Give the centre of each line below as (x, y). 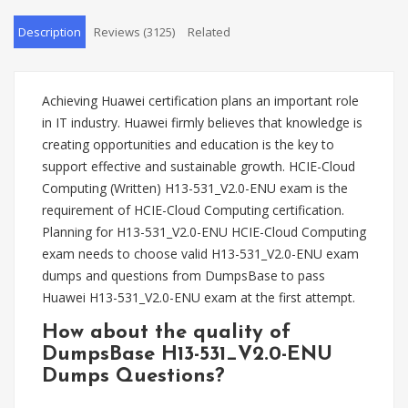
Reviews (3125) (134, 32)
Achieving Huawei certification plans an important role (200, 101)
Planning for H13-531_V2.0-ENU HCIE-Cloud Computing (204, 232)
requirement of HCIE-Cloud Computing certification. (193, 210)
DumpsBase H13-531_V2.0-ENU (187, 355)
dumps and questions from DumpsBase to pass (184, 275)
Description (50, 32)
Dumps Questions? (133, 377)
